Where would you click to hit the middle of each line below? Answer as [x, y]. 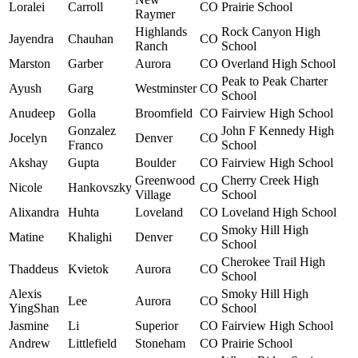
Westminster [166, 89]
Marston [30, 64]
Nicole [26, 188]
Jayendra [31, 39]
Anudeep [32, 113]
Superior [157, 326]
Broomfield [164, 113]
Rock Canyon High [271, 32]
